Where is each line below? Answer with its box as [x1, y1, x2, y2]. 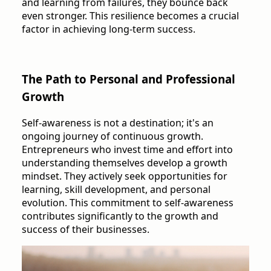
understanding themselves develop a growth [22, 156, 227, 170]
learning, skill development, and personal [22, 183, 211, 197]
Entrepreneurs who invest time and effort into [22, 143, 233, 157]
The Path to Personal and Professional [22, 71, 235, 87]
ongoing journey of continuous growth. [22, 129, 203, 143]
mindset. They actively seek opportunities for [22, 169, 227, 183]
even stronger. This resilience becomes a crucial [22, 8, 239, 22]
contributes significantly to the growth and [22, 209, 218, 223]
